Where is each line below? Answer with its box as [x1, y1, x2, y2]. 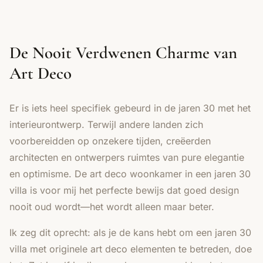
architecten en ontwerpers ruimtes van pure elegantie [9, 151, 244, 163]
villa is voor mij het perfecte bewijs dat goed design [9, 184, 239, 196]
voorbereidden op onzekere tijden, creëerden [9, 134, 211, 147]
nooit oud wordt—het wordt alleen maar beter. [9, 200, 214, 213]
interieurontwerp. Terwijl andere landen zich [9, 118, 203, 130]
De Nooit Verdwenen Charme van [9, 42, 237, 63]
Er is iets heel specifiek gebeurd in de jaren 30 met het [9, 102, 251, 114]
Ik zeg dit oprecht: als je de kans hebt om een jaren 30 [9, 226, 251, 238]
